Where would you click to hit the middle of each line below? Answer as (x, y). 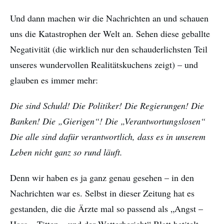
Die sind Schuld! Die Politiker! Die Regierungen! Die (107, 106)
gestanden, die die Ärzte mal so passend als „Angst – (106, 209)
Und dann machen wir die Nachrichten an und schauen (109, 18)
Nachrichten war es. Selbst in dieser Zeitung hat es (102, 193)
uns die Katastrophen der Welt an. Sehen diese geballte (110, 34)
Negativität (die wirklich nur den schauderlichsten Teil (109, 49)
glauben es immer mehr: (54, 80)
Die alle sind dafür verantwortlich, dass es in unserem (108, 137)
